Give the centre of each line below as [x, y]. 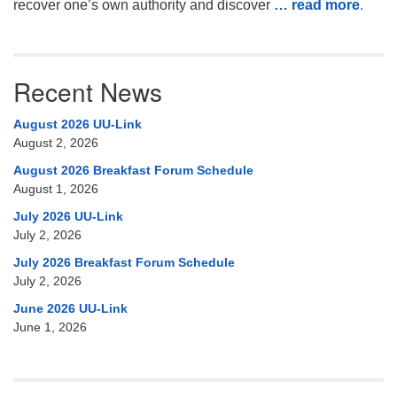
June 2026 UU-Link [70, 309]
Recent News [88, 92]
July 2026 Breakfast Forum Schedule [124, 263]
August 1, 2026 [56, 189]
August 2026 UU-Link [78, 125]
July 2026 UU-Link [68, 217]
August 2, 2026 [56, 143]
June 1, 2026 [50, 327]
